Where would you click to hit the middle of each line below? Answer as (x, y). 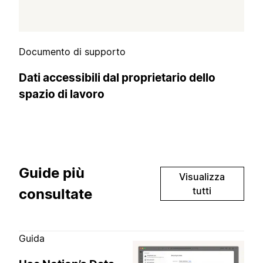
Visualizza (202, 177)
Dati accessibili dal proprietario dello (117, 77)
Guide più (52, 173)
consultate (55, 194)
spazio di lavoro (62, 94)
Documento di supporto (72, 52)
